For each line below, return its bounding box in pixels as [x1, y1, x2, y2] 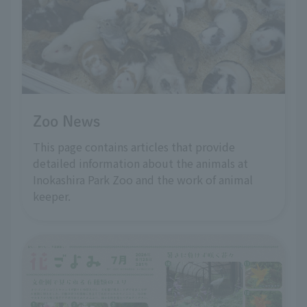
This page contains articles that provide [33, 138, 235, 155]
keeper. [33, 187, 71, 204]
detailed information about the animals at [33, 154, 248, 171]
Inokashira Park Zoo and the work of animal [33, 171, 253, 188]
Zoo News [33, 113, 100, 129]
